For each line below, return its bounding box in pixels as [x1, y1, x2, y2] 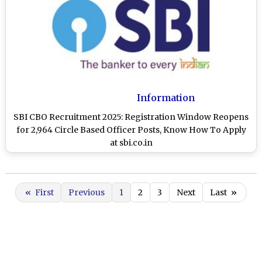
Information [137, 92, 195, 104]
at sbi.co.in [109, 137, 153, 149]
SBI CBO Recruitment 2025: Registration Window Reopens [13, 112, 249, 123]
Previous [68, 187, 105, 198]
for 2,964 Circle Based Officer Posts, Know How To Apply [16, 125, 246, 136]
